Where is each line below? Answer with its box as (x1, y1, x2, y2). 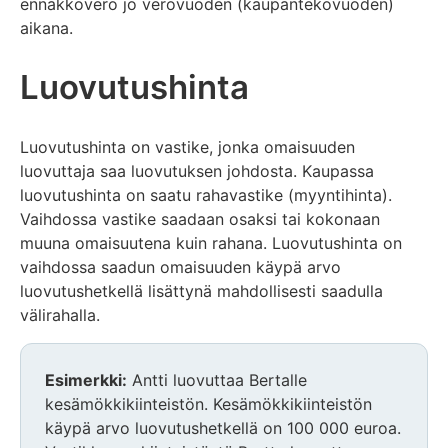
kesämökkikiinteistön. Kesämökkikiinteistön (45, 394, 372, 415)
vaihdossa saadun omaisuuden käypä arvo (20, 257, 341, 278)
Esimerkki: (45, 370, 127, 391)
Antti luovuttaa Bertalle (127, 370, 307, 391)
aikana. (20, 17, 73, 38)
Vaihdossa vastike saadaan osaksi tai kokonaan (20, 209, 380, 230)
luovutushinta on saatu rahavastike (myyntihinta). (20, 185, 392, 206)
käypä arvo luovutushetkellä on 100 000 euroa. (45, 418, 401, 439)
